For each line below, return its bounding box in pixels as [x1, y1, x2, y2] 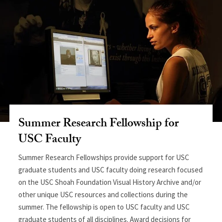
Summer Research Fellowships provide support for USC [18, 152, 190, 162]
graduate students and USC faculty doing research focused [18, 165, 203, 174]
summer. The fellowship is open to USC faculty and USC [18, 202, 190, 212]
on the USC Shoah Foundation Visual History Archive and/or [18, 177, 202, 187]
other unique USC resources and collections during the [18, 189, 188, 199]
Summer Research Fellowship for [18, 114, 179, 135]
